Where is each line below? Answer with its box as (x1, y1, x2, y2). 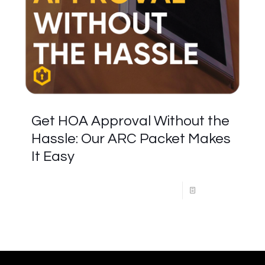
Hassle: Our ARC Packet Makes (31, 131, 231, 146)
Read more (198, 186, 237, 195)
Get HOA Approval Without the (31, 114, 230, 128)
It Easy (31, 149, 75, 164)
